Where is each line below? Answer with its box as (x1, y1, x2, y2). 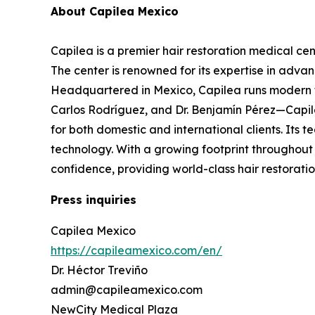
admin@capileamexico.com (51, 283, 202, 297)
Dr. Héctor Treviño (51, 263, 148, 278)
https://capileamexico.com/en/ (51, 243, 222, 258)
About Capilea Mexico (51, 4, 179, 19)
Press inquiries (51, 193, 136, 207)
